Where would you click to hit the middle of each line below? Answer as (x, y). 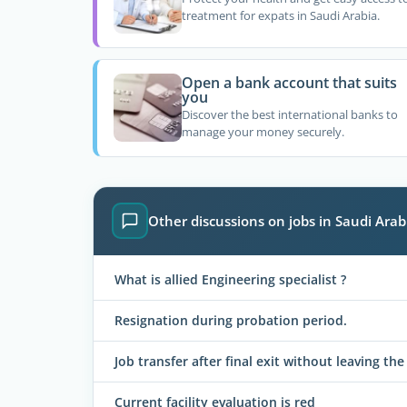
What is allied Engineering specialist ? (230, 279)
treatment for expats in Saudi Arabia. (280, 16)
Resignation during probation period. (231, 320)
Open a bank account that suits (289, 82)
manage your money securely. (263, 132)
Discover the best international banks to (289, 115)
